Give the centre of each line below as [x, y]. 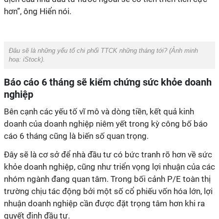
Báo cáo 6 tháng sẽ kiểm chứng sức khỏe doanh [108, 82]
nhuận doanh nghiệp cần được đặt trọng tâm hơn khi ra [104, 203]
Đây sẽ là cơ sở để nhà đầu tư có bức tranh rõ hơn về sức [108, 154]
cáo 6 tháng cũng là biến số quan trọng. [76, 136]
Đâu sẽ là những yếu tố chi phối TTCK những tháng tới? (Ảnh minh [103, 51]
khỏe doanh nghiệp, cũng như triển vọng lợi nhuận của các [109, 167]
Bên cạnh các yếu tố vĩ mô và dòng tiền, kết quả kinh [99, 111]
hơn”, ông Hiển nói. [38, 11]
